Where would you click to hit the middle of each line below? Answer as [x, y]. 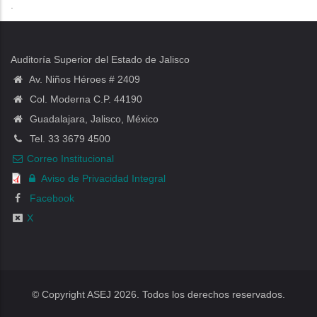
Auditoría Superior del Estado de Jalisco [100, 59]
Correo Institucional [70, 158]
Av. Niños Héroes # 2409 [83, 79]
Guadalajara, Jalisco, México [93, 119]
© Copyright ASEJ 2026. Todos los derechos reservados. [158, 294]
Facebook [51, 198]
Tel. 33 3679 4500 [69, 139]
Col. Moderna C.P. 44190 [85, 99]
